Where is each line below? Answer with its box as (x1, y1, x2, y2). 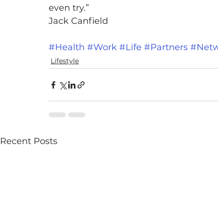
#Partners (144, 42, 188, 53)
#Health (49, 42, 85, 53)
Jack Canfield (49, 16, 108, 27)
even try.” (49, 2, 89, 14)
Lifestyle (51, 56, 79, 66)
